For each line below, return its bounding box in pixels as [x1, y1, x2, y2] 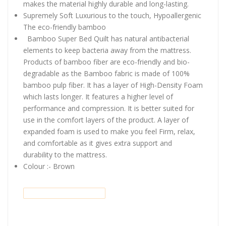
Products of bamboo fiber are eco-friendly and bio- [23, 57, 190, 67]
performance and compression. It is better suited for [23, 103, 194, 113]
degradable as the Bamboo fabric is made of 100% [23, 69, 190, 78]
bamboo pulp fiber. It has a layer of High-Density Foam [23, 80, 203, 90]
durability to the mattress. [23, 150, 107, 159]
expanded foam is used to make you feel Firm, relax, [23, 127, 195, 136]
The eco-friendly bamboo [23, 22, 106, 32]
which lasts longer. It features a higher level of [23, 92, 173, 101]
